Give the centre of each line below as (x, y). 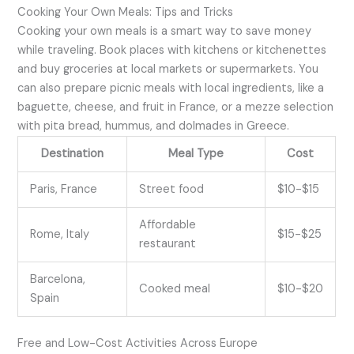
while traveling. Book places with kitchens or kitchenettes (172, 51)
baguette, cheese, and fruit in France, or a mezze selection (176, 107)
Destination (73, 154)
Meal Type (196, 154)
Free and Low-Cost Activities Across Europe (138, 344)
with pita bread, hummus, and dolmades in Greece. (154, 126)
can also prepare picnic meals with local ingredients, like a (171, 88)
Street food (172, 190)
